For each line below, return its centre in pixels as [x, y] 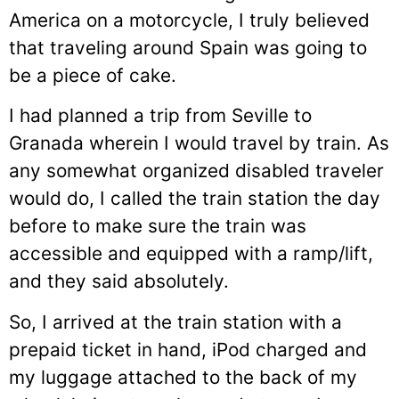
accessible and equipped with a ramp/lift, [191, 254]
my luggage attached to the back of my [183, 377]
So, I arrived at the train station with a [175, 322]
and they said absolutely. [119, 281]
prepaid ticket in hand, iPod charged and [188, 349]
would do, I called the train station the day [195, 199]
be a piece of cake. [93, 75]
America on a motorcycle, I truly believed [189, 20]
